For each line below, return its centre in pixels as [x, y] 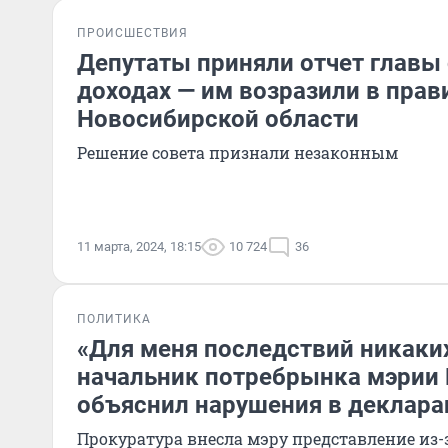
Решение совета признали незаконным [237, 152]
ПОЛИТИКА [114, 319]
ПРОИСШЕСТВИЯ [132, 33]
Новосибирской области [218, 119]
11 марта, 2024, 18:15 [139, 246]
